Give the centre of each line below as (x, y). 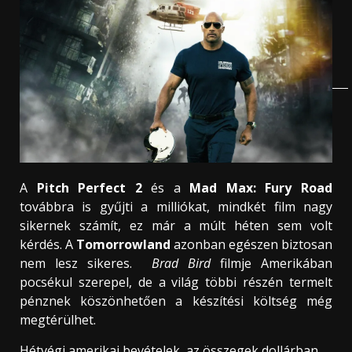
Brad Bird (176, 263)
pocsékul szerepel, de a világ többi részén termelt (176, 282)
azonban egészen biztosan (251, 244)
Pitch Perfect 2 (89, 187)
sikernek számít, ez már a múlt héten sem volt (176, 225)
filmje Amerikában (271, 263)
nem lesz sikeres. (81, 263)
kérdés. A (46, 244)
